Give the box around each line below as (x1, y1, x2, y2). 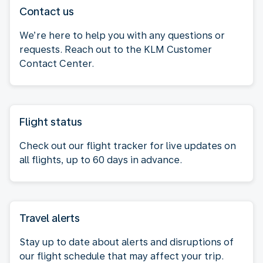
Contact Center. (19, 58, 94, 69)
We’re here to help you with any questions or (19, 29, 225, 41)
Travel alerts (19, 211, 80, 224)
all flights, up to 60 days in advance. (19, 154, 182, 166)
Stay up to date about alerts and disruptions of (19, 236, 234, 248)
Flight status (19, 115, 82, 128)
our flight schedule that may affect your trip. (19, 250, 224, 262)
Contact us (19, 5, 74, 18)
